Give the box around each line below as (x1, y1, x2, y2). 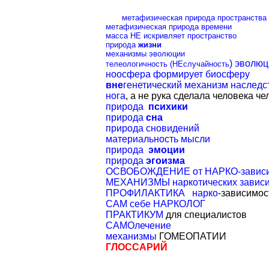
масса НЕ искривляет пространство (106, 31, 237, 40)
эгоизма (144, 155, 185, 166)
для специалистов (163, 209, 247, 220)
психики (148, 101, 188, 112)
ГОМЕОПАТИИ (157, 231, 226, 241)
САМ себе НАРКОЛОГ (106, 198, 205, 209)
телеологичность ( (106, 59, 172, 68)
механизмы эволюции (106, 49, 185, 58)
